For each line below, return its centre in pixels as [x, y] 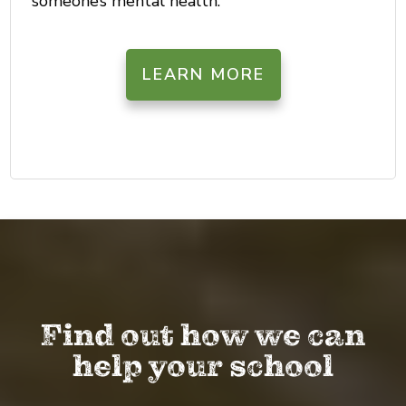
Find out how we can [203, 336]
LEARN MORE [203, 74]
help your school [203, 367]
